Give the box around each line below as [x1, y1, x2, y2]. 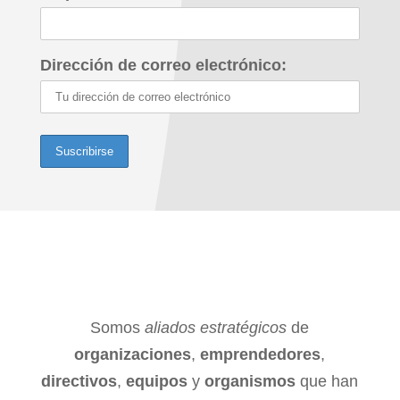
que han [296, 372, 359, 390]
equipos [126, 372, 188, 390]
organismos [204, 372, 296, 390]
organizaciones [74, 346, 192, 363]
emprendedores [200, 346, 321, 363]
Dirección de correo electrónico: [39, 56, 287, 74]
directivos [41, 372, 118, 390]
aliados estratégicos [145, 319, 287, 337]
